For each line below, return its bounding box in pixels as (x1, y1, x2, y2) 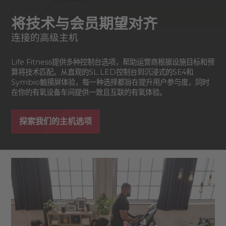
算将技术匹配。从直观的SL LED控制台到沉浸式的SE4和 (11, 67, 193, 77)
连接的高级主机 (11, 31, 78, 43)
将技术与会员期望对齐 (11, 14, 157, 32)
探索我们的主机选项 (19, 116, 92, 126)
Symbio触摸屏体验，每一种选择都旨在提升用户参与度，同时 (11, 77, 209, 87)
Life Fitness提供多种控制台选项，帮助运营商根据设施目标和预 (11, 57, 214, 67)
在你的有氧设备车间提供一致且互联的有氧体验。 (11, 87, 166, 97)
